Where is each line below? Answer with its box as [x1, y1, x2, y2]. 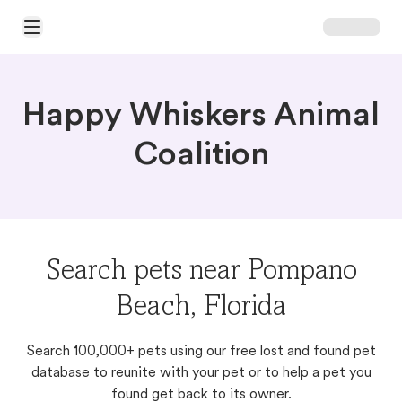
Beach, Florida [116, 294, 286, 323]
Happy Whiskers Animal [22, 100, 380, 133]
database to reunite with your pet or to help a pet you [31, 366, 371, 380]
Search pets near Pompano [45, 258, 357, 287]
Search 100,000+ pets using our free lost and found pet [26, 345, 376, 359]
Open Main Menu [21, 27, 118, 41]
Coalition [133, 140, 269, 172]
